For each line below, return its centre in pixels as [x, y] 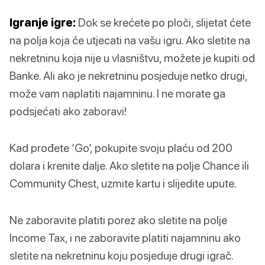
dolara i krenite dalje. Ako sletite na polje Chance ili [129, 165]
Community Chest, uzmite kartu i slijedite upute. [123, 183]
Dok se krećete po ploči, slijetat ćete [163, 22]
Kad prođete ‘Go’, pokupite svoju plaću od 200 [121, 147]
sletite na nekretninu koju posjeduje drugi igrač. [121, 255]
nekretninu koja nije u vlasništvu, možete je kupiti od [132, 57]
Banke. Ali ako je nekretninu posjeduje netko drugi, [128, 75]
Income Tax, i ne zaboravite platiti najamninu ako [125, 237]
